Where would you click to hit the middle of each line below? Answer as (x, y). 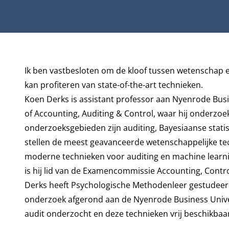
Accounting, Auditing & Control (94, 113)
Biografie (41, 55)
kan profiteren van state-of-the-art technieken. (113, 85)
